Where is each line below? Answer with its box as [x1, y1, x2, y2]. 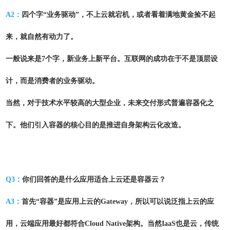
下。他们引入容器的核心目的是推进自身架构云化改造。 [6, 121, 187, 129]
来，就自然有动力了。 [6, 33, 78, 41]
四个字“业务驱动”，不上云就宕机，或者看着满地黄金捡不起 [22, 11, 216, 18]
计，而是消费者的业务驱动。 [6, 77, 99, 85]
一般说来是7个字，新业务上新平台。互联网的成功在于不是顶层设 [6, 55, 218, 63]
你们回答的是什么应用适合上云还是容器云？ [22, 176, 174, 183]
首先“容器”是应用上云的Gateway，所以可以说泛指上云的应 [22, 198, 214, 205]
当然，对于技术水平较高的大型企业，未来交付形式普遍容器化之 [6, 99, 214, 107]
